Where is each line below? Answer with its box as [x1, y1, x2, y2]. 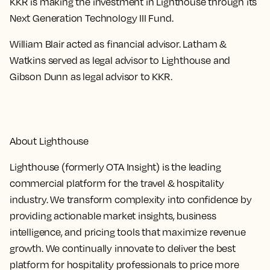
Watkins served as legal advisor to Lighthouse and [10, 54, 231, 66]
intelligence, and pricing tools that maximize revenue [10, 226, 246, 238]
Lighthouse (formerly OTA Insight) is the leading [10, 161, 221, 173]
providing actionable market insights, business [10, 210, 216, 222]
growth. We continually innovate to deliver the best [10, 242, 236, 254]
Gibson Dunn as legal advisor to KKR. [10, 71, 172, 83]
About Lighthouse [10, 135, 89, 147]
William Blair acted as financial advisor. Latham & [10, 38, 227, 50]
